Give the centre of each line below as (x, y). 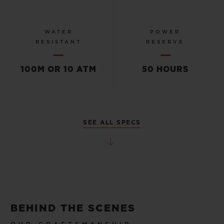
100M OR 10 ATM (59, 69)
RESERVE (165, 42)
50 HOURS (165, 69)
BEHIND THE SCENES (73, 208)
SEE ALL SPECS (112, 123)
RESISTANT (59, 42)
